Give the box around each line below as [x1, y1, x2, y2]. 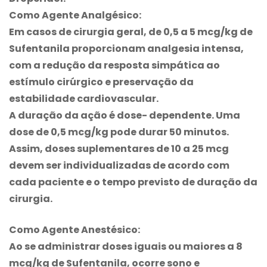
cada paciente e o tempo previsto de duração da [9, 175, 257, 189]
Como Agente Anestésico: [9, 222, 140, 237]
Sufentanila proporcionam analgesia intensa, [9, 41, 244, 55]
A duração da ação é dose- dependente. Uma [9, 108, 240, 122]
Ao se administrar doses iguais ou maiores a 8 [9, 239, 243, 253]
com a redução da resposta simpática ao [9, 58, 220, 72]
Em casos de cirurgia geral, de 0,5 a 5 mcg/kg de [9, 24, 253, 39]
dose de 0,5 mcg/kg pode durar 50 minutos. [9, 125, 229, 139]
